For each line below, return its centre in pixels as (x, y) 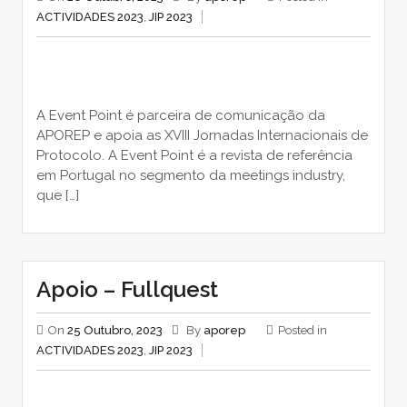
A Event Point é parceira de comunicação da (180, 115)
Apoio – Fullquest (127, 289)
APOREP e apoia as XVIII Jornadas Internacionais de (202, 135)
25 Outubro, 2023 (114, 330)
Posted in (302, 330)
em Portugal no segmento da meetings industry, (190, 175)
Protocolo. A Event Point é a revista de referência (194, 155)
